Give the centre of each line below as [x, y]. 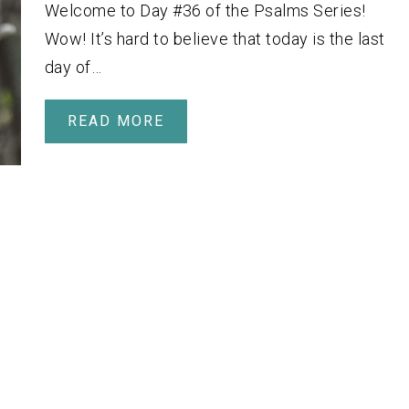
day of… [73, 67]
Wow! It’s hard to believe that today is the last [215, 38]
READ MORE [115, 121]
